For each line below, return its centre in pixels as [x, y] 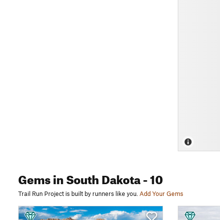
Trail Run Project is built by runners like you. [78, 193]
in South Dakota [96, 178]
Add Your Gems [161, 193]
